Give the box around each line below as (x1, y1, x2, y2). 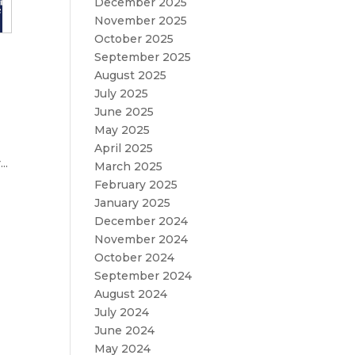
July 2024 (94, 305, 150, 319)
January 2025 (94, 196, 171, 210)
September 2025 (94, 50, 192, 64)
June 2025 (94, 105, 155, 119)
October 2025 (94, 32, 174, 46)
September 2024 (94, 269, 193, 283)
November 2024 (94, 232, 189, 246)
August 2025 (94, 68, 167, 82)
